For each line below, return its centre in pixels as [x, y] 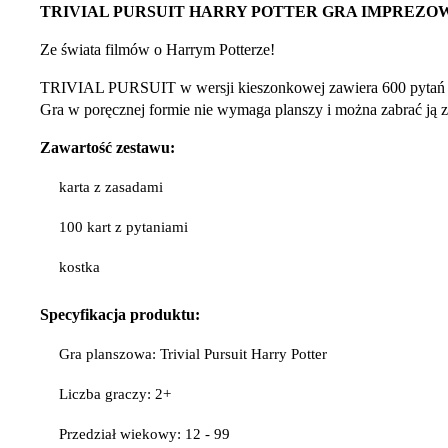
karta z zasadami [111, 186]
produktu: [165, 315]
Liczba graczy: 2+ [115, 394]
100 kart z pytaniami [124, 226]
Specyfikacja [85, 315]
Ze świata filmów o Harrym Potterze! [157, 49]
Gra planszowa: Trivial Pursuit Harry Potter [193, 354]
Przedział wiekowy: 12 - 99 [145, 434]
